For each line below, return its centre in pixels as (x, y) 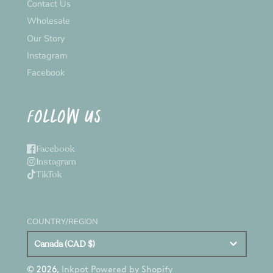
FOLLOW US (64, 115)
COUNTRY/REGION (62, 222)
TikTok (49, 174)
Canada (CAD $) (65, 244)
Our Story (45, 38)
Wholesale (48, 21)
